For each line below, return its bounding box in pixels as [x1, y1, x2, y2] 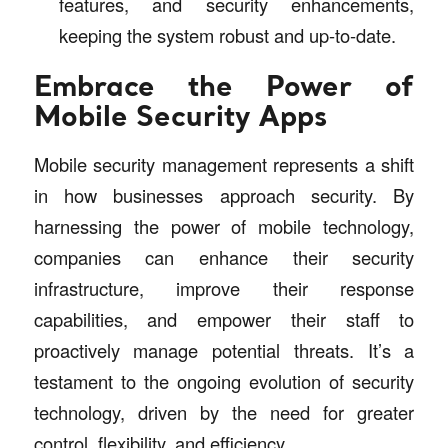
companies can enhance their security [33, 244, 415, 271]
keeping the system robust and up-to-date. [58, 21, 396, 48]
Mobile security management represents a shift [33, 151, 415, 178]
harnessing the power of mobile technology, [33, 213, 415, 240]
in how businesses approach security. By [33, 182, 415, 209]
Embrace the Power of [33, 74, 415, 103]
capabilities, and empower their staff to [33, 306, 415, 333]
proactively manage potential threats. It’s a [33, 337, 415, 364]
